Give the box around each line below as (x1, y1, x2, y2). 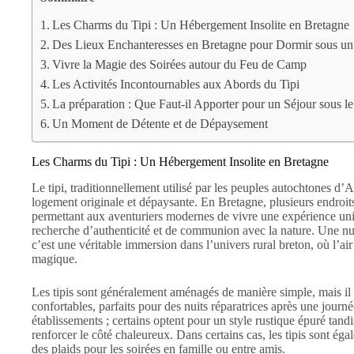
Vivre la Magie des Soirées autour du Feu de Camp (52, 58, 307, 71)
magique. (32, 251, 77, 265)
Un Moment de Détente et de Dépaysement (52, 117, 269, 130)
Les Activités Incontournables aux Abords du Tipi (52, 77, 300, 91)
